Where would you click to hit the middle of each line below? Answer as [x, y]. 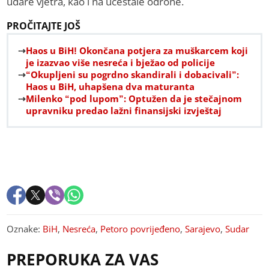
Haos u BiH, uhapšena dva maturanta [110, 87]
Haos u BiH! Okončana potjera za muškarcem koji [137, 51]
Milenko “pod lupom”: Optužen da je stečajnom [134, 99]
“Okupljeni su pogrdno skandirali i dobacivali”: [133, 75]
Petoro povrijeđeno [141, 229]
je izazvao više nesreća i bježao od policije [121, 63]
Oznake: [25, 229]
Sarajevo [203, 229]
